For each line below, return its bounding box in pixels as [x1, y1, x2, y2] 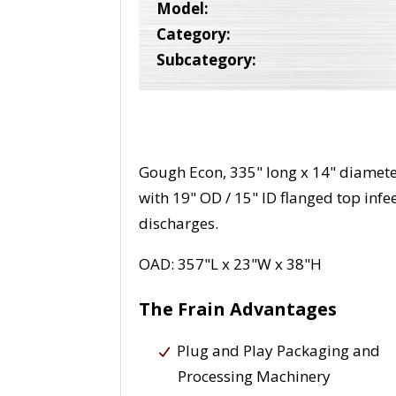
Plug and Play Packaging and [177, 340, 381, 362]
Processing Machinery [178, 366, 331, 387]
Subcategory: [156, 49, 257, 71]
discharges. [139, 213, 219, 234]
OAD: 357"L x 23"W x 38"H [139, 254, 323, 275]
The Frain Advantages [139, 297, 338, 322]
